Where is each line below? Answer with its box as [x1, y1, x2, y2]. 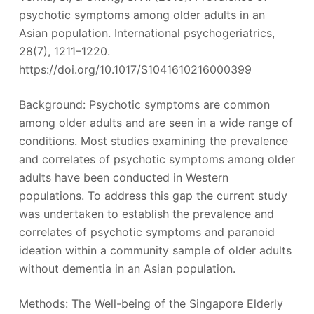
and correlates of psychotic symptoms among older [18, 151, 295, 166]
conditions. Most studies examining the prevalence [18, 133, 288, 148]
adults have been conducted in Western [18, 170, 228, 184]
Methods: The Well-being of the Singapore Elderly [18, 296, 283, 310]
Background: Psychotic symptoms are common [18, 97, 270, 111]
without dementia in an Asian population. [18, 261, 235, 275]
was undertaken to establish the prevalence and [18, 206, 274, 221]
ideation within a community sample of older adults [18, 243, 292, 257]
